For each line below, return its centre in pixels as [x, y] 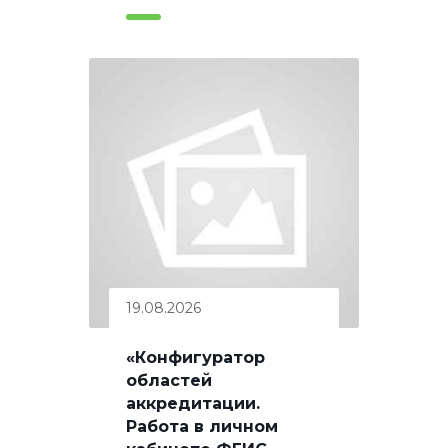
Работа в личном [202, 426]
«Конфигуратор [195, 357]
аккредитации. [193, 403]
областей [169, 380]
